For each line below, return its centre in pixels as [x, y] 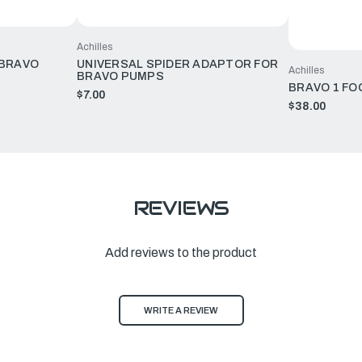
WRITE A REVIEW [181, 311]
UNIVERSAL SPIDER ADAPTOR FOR [177, 65]
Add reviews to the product [181, 253]
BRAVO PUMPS [120, 77]
